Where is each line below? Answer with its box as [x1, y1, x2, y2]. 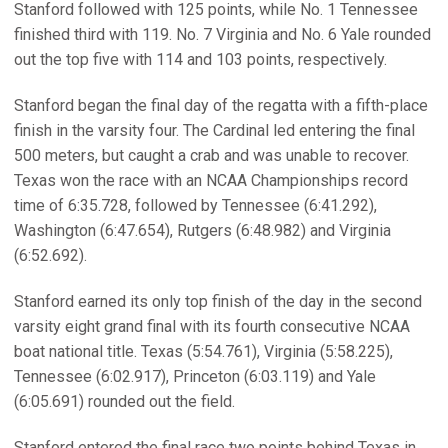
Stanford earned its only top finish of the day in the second [14, 292, 422, 311]
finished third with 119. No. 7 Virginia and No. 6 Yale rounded [14, 25, 431, 44]
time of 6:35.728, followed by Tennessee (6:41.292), [14, 196, 377, 215]
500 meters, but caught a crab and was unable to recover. [14, 146, 409, 165]
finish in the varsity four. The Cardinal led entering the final [14, 121, 415, 140]
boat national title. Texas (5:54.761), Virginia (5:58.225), [14, 342, 393, 361]
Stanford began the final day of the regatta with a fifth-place [14, 96, 428, 115]
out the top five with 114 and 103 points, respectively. [14, 50, 387, 69]
